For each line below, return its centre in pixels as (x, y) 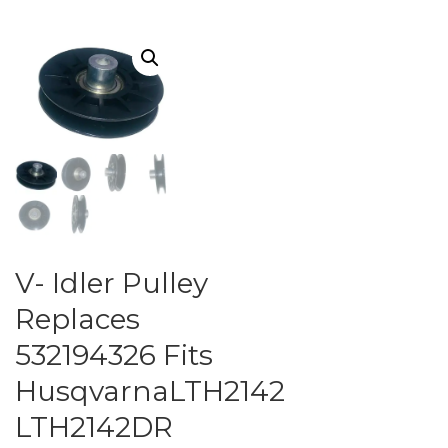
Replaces (77, 319)
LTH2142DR (94, 427)
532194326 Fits (114, 355)
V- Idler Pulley (111, 283)
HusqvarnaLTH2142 (150, 391)
